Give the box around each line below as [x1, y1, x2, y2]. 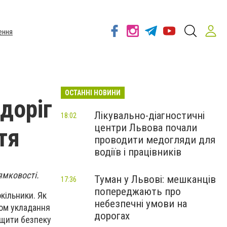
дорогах [94, 210, 130, 222]
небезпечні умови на [94, 198, 187, 210]
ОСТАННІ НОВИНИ [65, 89, 121, 97]
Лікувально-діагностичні [94, 109, 205, 122]
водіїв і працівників [94, 146, 181, 158]
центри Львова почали [94, 122, 197, 134]
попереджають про [94, 185, 181, 198]
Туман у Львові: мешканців [94, 173, 216, 185]
